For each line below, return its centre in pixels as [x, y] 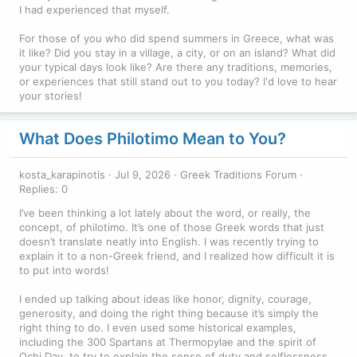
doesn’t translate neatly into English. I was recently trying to [169, 241]
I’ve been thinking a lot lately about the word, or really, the [165, 212]
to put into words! [64, 270]
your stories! [51, 95]
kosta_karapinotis [62, 174]
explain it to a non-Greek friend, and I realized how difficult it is [177, 255]
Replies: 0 [43, 188]
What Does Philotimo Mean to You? [153, 138]
